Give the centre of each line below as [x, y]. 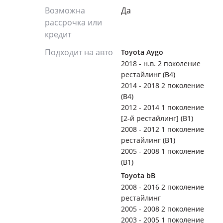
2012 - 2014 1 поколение [163, 107]
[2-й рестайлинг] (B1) [157, 118]
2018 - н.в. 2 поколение [161, 63]
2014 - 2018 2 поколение [163, 85]
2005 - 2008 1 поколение [163, 151]
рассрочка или [73, 22]
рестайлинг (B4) [148, 74]
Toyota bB [138, 175]
